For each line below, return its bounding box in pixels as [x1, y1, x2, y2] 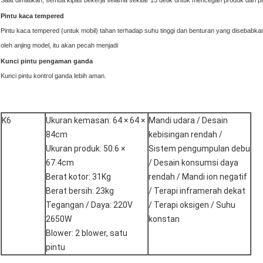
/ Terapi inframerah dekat [149, 186, 245, 196]
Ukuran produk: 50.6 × [46, 144, 125, 154]
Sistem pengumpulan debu [149, 144, 250, 154]
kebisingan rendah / [149, 130, 222, 140]
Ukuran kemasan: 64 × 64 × [46, 116, 145, 126]
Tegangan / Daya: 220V [46, 200, 133, 210]
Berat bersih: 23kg [46, 186, 114, 196]
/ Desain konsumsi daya [149, 158, 238, 168]
